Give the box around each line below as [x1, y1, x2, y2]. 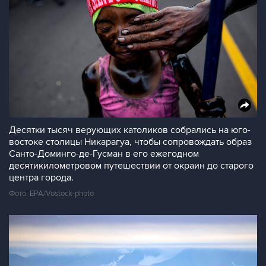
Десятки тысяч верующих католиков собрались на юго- [9, 124, 251, 136]
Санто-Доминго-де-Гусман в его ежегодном [9, 148, 199, 160]
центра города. [9, 172, 74, 183]
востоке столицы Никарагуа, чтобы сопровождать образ [9, 136, 252, 148]
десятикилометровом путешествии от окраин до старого [9, 160, 254, 172]
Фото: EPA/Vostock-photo [9, 189, 94, 198]
